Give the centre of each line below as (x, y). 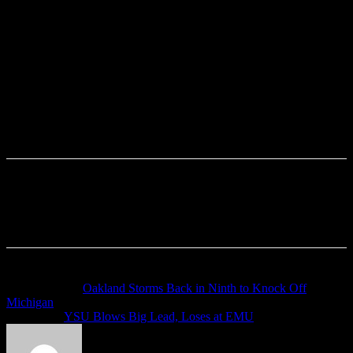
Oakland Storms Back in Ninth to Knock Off (195, 288)
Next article (35, 317)
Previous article (45, 288)
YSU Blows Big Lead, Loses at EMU (159, 317)
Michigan (30, 303)
